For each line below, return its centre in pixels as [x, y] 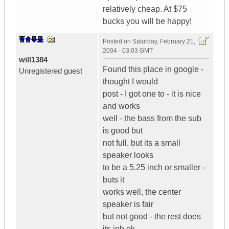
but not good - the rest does [152, 217]
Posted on [118, 42]
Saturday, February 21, [164, 42]
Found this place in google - [153, 70]
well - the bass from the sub [152, 119]
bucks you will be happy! [147, 21]
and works [121, 106]
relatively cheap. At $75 [145, 9]
